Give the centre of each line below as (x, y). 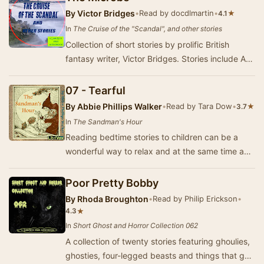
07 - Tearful (95, 90)
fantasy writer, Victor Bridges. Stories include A (156, 58)
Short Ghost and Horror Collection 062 (136, 226)
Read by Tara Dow (199, 106)
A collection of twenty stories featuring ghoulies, (158, 242)
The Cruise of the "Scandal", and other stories (148, 28)
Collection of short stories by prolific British (147, 44)
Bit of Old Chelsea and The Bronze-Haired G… (154, 72)
